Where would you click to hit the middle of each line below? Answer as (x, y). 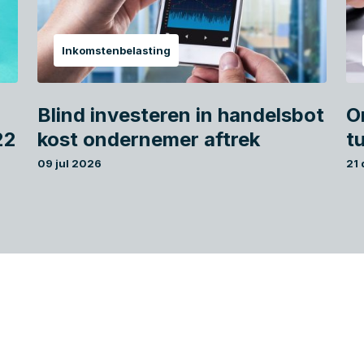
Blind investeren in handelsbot (180, 115)
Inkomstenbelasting (116, 51)
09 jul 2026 (69, 164)
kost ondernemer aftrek (148, 140)
